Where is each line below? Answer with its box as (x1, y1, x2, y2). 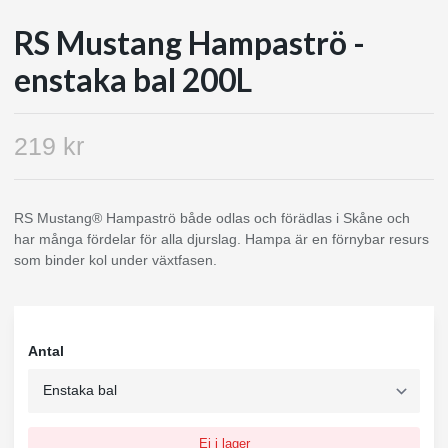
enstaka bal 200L (14, 60, 252, 99)
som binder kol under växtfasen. (14, 251, 217, 268)
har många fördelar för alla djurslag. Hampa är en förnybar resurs (14, 230, 429, 247)
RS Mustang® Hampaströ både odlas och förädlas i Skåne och (14, 209, 410, 226)
